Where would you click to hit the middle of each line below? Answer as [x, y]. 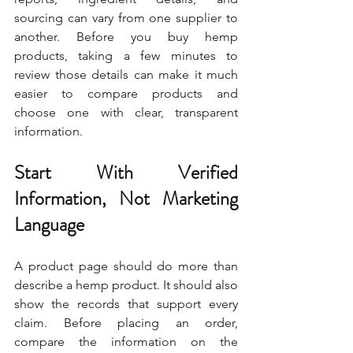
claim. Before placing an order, [126, 322]
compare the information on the [126, 341]
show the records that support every [126, 303]
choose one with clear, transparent [126, 112]
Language [49, 224]
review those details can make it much [126, 74]
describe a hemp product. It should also [126, 284]
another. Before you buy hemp [126, 36]
